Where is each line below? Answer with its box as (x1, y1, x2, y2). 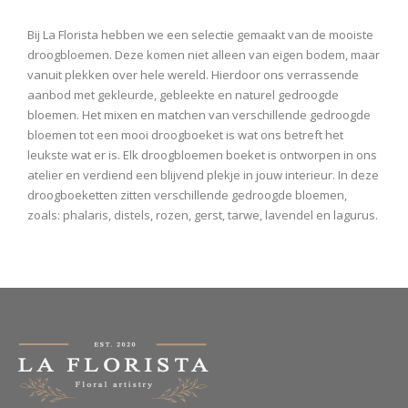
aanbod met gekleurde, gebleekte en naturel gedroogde (27, 87, 339, 104)
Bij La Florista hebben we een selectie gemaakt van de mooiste (27, 26, 373, 44)
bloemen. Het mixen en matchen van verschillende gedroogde (27, 107, 371, 124)
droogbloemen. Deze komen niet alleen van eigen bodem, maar (27, 46, 380, 64)
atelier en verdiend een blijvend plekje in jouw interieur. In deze (27, 167, 379, 184)
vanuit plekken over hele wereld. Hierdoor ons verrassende (27, 66, 359, 84)
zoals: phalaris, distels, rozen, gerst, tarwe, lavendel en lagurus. (27, 207, 378, 224)
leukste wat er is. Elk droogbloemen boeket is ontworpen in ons (27, 147, 377, 164)
